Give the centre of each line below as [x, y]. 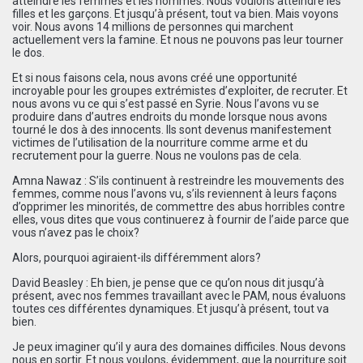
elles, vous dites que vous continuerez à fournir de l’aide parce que [181, 219]
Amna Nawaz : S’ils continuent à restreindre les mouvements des [178, 180]
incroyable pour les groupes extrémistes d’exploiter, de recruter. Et [180, 90]
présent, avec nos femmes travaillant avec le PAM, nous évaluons [179, 295]
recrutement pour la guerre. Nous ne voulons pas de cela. [157, 155]
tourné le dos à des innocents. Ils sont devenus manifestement [172, 129]
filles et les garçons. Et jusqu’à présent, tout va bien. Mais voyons [175, 13]
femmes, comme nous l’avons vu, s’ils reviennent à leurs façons [175, 193]
